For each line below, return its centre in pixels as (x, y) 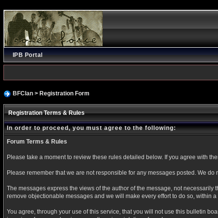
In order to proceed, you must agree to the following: (91, 128)
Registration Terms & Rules (46, 113)
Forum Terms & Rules (37, 141)
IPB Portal (27, 55)
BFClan (23, 93)
